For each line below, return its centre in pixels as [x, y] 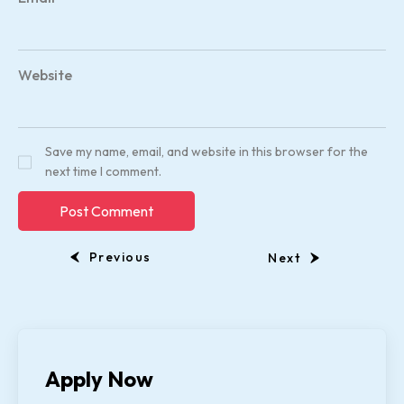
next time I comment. [103, 172]
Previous [120, 257]
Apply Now [99, 379]
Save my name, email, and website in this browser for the [207, 152]
